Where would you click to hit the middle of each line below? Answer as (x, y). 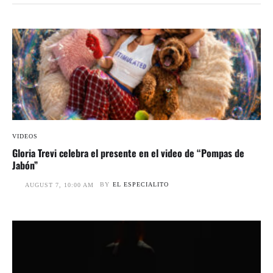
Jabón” (25, 165)
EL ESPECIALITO (141, 184)
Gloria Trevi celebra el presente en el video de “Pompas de (128, 153)
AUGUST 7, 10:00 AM (59, 185)
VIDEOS (25, 136)
